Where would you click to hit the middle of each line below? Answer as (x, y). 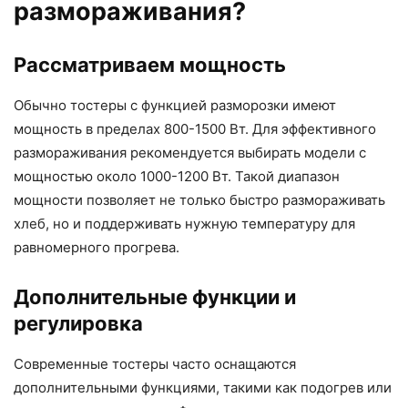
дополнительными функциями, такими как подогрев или (203, 388)
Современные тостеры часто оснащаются (155, 364)
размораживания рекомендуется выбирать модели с (190, 153)
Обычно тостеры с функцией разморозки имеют (175, 106)
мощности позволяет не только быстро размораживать (199, 200)
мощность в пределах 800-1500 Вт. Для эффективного (195, 129)
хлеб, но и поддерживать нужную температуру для (184, 224)
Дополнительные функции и (155, 297)
